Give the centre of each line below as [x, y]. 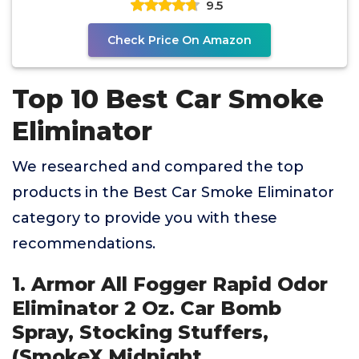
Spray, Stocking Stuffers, [140, 332]
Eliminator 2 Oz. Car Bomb [147, 308]
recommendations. [84, 244]
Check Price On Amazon [179, 40]
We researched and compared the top [158, 167]
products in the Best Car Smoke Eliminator [173, 192]
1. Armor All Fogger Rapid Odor [170, 284]
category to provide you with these [145, 218]
